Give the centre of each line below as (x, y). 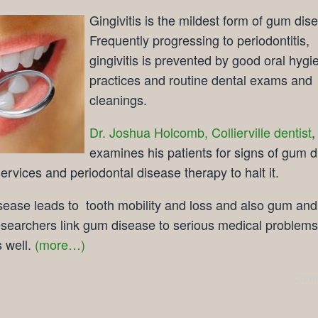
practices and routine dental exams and (201, 80)
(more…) (60, 245)
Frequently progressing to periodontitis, (199, 40)
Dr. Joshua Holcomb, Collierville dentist (201, 132)
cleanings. (118, 100)
